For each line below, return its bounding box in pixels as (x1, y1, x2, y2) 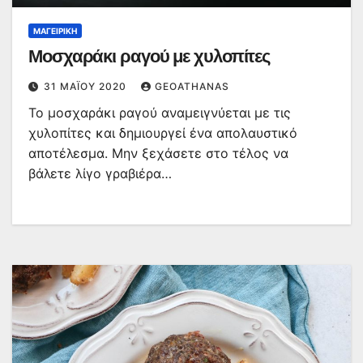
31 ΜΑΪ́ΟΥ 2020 (44, 80, 130, 93)
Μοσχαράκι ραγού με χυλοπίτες (28, 45, 271, 68)
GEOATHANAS (155, 80, 229, 93)
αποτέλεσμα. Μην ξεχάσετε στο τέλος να (28, 145, 288, 162)
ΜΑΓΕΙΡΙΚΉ (33, 26, 77, 36)
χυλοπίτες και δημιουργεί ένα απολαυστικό (28, 125, 297, 142)
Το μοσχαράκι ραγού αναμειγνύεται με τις (28, 105, 291, 122)
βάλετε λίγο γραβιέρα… (28, 165, 172, 182)
